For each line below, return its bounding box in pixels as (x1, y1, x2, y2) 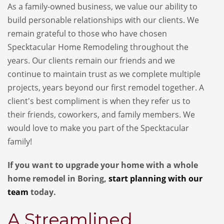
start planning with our (108, 173, 202, 184)
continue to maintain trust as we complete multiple (7, 68, 200, 80)
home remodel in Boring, (7, 173, 108, 184)
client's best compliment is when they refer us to (7, 95, 190, 107)
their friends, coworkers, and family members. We (7, 109, 195, 120)
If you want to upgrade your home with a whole (7, 159, 198, 171)
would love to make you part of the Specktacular (7, 122, 189, 134)
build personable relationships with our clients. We (7, 14, 199, 26)
